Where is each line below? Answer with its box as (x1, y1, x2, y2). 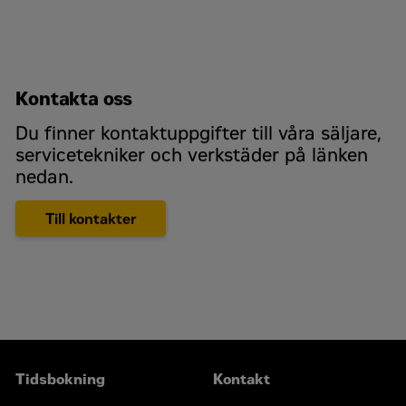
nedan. (15, 166, 74, 188)
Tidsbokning (15, 370, 106, 388)
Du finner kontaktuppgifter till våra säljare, (15, 122, 382, 145)
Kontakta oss (15, 88, 133, 111)
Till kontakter (44, 209, 137, 227)
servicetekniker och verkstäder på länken (15, 144, 369, 167)
